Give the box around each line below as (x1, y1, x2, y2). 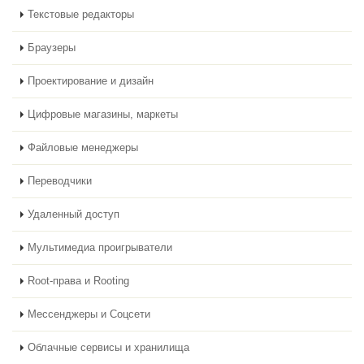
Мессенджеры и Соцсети (28, 308, 150, 321)
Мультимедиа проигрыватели (28, 241, 172, 254)
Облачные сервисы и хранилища (28, 341, 189, 354)
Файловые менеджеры (28, 141, 138, 154)
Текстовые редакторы (28, 8, 134, 21)
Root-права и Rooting (28, 275, 129, 288)
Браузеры (28, 41, 76, 54)
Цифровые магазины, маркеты (28, 108, 178, 121)
